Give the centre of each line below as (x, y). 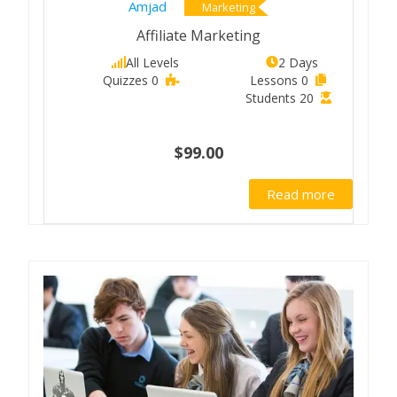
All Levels (152, 62)
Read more (301, 195)
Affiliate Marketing (198, 35)
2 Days (298, 62)
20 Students (306, 97)
